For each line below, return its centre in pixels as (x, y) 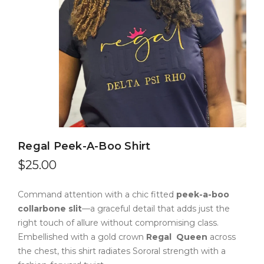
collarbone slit (50, 209)
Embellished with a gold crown (82, 237)
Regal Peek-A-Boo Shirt (84, 146)
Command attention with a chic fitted (97, 194)
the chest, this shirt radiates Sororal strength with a (122, 251)
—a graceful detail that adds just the (156, 209)
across (223, 237)
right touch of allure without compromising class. (118, 223)
